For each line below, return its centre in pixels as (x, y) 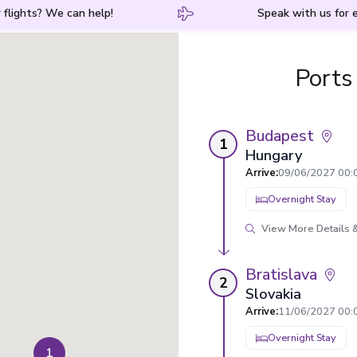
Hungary (274, 155)
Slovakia (273, 294)
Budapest (280, 136)
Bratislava (281, 275)
